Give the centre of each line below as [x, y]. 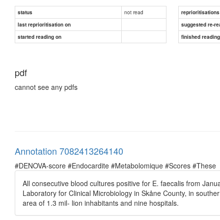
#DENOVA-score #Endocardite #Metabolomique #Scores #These [115, 165]
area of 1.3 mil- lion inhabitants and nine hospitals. [101, 203]
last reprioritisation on [44, 24]
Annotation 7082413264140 [69, 151]
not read [134, 12]
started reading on [40, 37]
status [25, 12]
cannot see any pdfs [46, 87]
